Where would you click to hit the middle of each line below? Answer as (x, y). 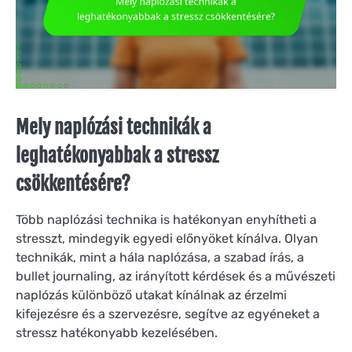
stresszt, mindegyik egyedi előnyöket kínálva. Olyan (167, 239)
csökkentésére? (73, 184)
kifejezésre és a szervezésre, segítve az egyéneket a (168, 314)
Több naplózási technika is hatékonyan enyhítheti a (166, 220)
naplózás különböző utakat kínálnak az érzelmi (151, 295)
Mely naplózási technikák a (114, 128)
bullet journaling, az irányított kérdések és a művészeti (176, 277)
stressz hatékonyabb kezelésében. (117, 333)
